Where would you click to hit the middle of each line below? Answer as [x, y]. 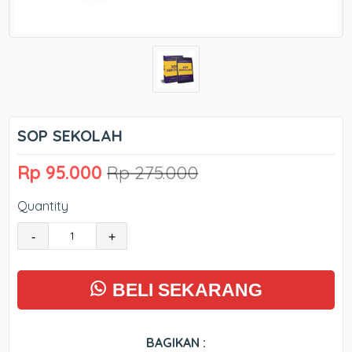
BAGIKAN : [176, 343]
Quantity [43, 206]
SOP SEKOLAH [70, 136]
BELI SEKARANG [187, 290]
